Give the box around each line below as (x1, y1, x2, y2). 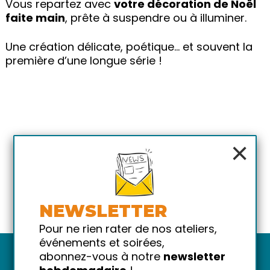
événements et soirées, (39, 235, 165, 250)
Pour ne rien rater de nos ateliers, (39, 221, 217, 236)
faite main (5, 10, 65, 26)
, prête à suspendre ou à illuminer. (64, 10, 246, 26)
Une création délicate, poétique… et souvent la (5, 39, 253, 55)
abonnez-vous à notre (39, 249, 163, 264)
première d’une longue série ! (5, 53, 162, 69)
